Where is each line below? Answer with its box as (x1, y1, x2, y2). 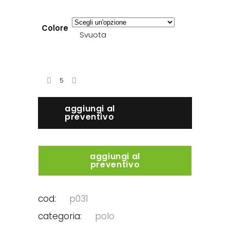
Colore (42, 22, 68, 33)
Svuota (80, 29, 106, 40)
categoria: (38, 209, 84, 222)
